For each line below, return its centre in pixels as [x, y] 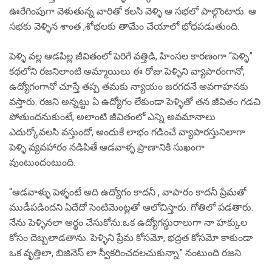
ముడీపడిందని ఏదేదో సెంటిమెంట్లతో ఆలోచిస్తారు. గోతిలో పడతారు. [131, 207]
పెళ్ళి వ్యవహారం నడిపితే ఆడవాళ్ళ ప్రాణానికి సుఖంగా [107, 147]
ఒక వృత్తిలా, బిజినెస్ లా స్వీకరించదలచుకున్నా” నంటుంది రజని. [126, 253]
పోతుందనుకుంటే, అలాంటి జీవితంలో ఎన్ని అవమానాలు [112, 117]
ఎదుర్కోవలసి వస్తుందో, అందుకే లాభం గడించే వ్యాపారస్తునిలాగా [127, 132]
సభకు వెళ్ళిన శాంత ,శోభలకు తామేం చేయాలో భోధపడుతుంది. [124, 26]
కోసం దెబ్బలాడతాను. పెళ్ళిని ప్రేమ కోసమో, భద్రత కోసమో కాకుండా [131, 238]
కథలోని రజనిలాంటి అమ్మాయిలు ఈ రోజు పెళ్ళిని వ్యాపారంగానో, [127, 71]
